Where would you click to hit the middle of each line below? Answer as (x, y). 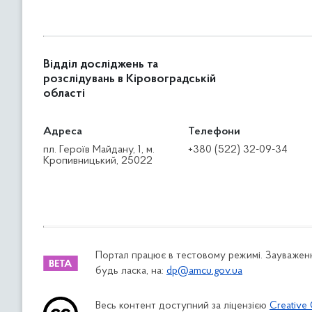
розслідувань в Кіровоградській (130, 79)
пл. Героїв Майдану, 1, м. (99, 150)
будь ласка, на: (131, 271)
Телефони (214, 132)
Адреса (63, 132)
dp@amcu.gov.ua (204, 271)
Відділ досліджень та (101, 65)
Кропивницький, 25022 (98, 161)
